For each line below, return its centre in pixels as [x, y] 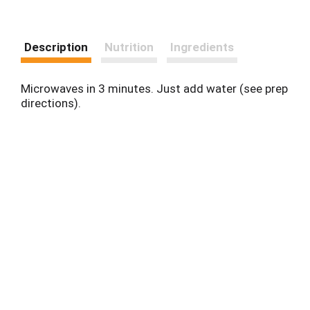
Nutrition [129, 47]
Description [56, 47]
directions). [51, 103]
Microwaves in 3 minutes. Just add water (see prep [154, 88]
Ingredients [202, 47]
